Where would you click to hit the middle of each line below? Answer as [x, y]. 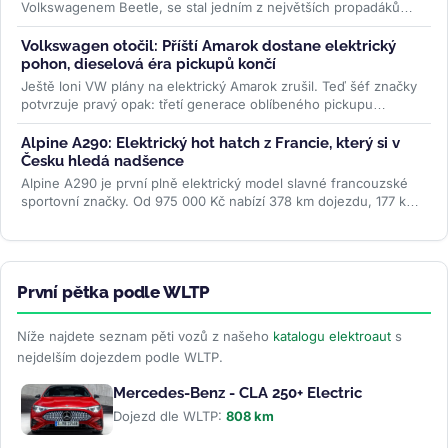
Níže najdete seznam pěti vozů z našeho [145, 335]
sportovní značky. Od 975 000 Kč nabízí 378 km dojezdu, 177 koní [223, 200]
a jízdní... [50, 218]
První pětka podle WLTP [114, 291]
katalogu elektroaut [332, 335]
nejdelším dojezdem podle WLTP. [120, 356]
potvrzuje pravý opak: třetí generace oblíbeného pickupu [197, 103]
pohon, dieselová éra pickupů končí [148, 63]
